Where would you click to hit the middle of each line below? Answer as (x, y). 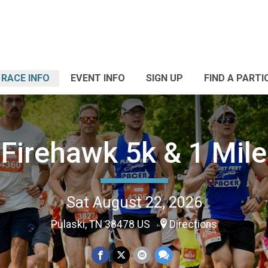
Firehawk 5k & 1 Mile (134, 153)
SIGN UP (165, 78)
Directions (193, 224)
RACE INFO (25, 78)
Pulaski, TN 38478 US (102, 224)
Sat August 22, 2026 (134, 202)
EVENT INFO (98, 78)
